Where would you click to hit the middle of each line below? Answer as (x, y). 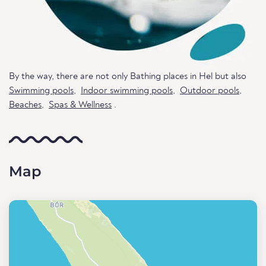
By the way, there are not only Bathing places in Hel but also (128, 77)
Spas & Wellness (80, 105)
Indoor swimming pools (127, 91)
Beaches (25, 105)
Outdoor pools (210, 91)
